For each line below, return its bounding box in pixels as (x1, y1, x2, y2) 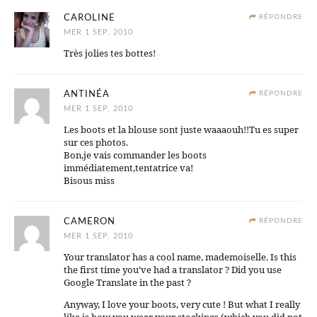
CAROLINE (64, 13, 115, 23)
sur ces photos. (64, 136, 128, 149)
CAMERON (64, 217, 115, 227)
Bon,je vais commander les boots (64, 149, 207, 162)
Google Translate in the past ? (64, 276, 191, 289)
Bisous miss (64, 174, 115, 188)
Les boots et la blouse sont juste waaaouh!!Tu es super (64, 123, 299, 137)
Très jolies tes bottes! (64, 47, 156, 60)
